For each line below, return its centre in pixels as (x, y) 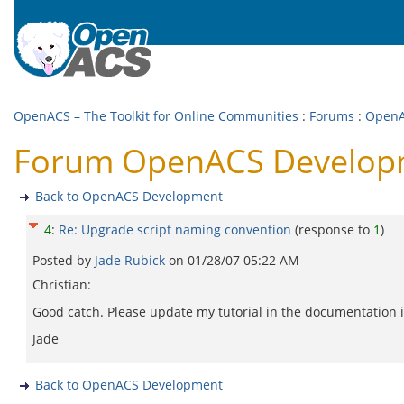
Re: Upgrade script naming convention (175, 230)
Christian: (62, 285)
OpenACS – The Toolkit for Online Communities (156, 116)
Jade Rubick (132, 260)
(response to (334, 230)
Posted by (64, 260)
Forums (332, 116)
